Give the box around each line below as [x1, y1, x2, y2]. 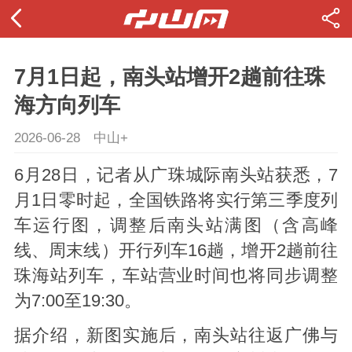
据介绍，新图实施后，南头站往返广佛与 [13, 326, 339, 345]
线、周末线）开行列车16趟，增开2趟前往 [13, 241, 339, 261]
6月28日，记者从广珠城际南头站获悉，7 [13, 166, 339, 185]
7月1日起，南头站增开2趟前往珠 [13, 64, 325, 90]
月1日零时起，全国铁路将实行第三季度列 [13, 191, 339, 211]
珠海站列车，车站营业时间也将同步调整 [13, 266, 339, 286]
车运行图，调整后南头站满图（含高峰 [13, 216, 339, 236]
